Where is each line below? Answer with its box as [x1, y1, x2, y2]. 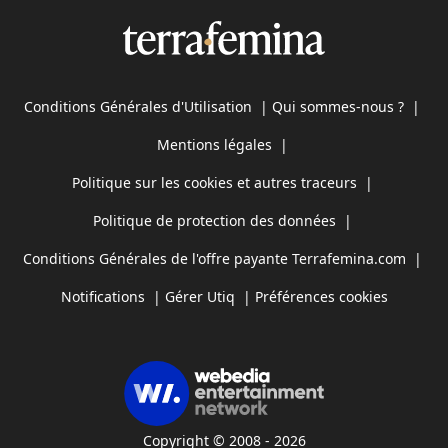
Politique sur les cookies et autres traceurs [71, 172, 357, 192]
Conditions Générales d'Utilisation [24, 96, 252, 116]
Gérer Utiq [164, 286, 235, 306]
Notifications [60, 286, 145, 306]
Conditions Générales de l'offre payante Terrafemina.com [22, 248, 406, 268]
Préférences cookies [254, 286, 388, 306]
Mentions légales [156, 134, 272, 154]
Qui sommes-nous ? [272, 96, 404, 116]
